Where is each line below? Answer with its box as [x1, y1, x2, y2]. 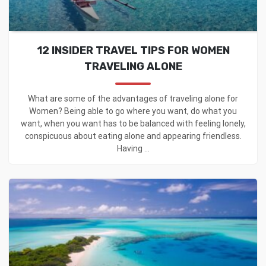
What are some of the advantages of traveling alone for [28, 93, 238, 103]
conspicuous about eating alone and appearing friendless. [24, 131, 242, 141]
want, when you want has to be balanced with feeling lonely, [20, 118, 246, 128]
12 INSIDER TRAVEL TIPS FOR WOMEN [36, 43, 230, 57]
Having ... [116, 143, 150, 153]
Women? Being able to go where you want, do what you [29, 106, 237, 116]
